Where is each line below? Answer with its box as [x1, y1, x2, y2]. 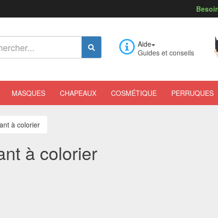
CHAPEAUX [60, 88, 96, 98]
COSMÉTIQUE [111, 88, 157, 98]
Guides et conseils [138, 48, 194, 57]
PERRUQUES [171, 88, 214, 98]
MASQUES [12, 88, 45, 98]
